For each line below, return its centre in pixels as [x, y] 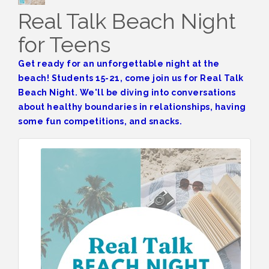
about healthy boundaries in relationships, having [132, 107]
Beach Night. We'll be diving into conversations [127, 92]
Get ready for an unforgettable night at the [119, 63]
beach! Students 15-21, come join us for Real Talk [131, 78]
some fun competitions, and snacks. [100, 121]
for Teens [64, 44]
